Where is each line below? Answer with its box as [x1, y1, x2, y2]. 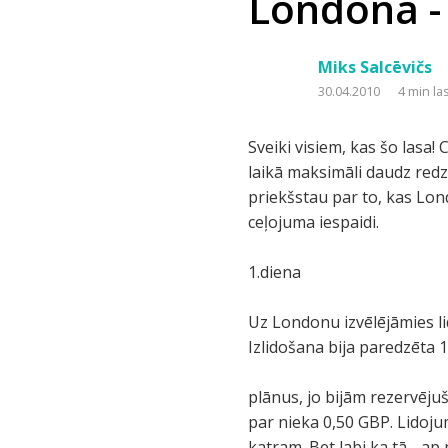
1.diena [248, 261, 302, 283]
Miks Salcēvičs [318, 56, 433, 78]
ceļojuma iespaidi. [248, 211, 380, 233]
